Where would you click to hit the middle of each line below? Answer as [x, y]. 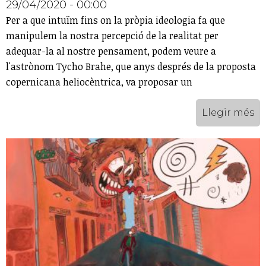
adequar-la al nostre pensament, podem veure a [111, 51]
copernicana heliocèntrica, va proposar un [99, 82]
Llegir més [228, 112]
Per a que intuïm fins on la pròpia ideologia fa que [115, 20]
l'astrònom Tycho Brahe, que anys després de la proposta [131, 66]
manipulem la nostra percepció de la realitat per [112, 35]
